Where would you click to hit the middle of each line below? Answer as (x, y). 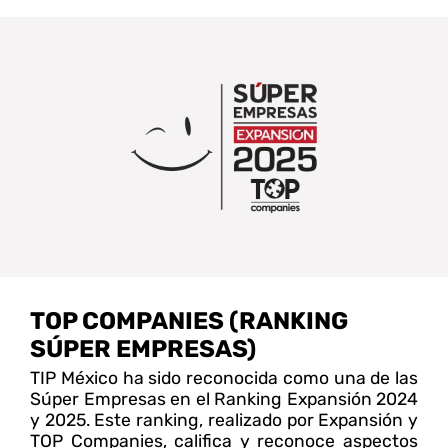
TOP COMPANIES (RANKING (189, 320)
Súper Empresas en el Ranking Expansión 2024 (224, 398)
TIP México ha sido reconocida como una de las (224, 377)
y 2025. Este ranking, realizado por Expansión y (224, 419)
